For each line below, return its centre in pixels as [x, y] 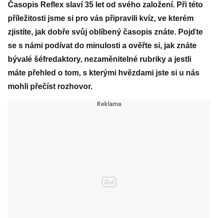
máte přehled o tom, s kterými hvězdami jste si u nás [104, 73]
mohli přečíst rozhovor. [50, 86]
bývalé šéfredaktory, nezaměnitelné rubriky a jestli [100, 59]
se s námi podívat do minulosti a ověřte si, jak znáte [102, 45]
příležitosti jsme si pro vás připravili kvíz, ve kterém [101, 18]
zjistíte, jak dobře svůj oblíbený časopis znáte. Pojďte [105, 32]
